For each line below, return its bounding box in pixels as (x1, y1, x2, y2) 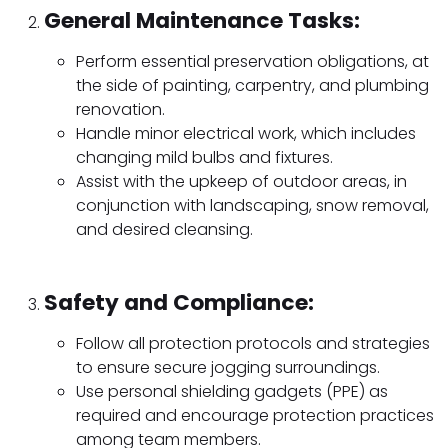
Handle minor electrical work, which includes (76, 122, 416, 146)
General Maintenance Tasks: (44, 5, 360, 37)
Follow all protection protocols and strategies (76, 332, 430, 356)
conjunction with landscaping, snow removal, (76, 194, 429, 218)
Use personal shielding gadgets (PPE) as (76, 380, 388, 404)
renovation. (76, 98, 165, 122)
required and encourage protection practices (76, 404, 434, 428)
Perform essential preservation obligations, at (76, 50, 429, 74)
